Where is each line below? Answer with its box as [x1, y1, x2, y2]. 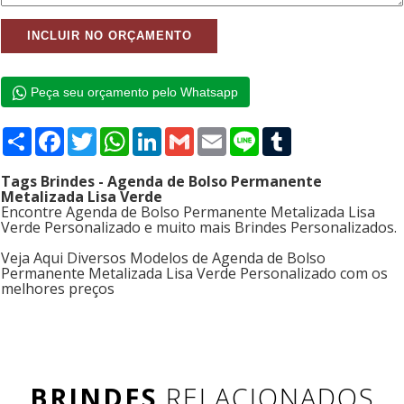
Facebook [64, 126, 128, 142]
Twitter [96, 126, 139, 142]
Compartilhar [32, 126, 115, 142]
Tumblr [291, 126, 335, 142]
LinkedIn [161, 126, 216, 142]
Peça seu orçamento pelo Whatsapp [27, 85, 238, 100]
